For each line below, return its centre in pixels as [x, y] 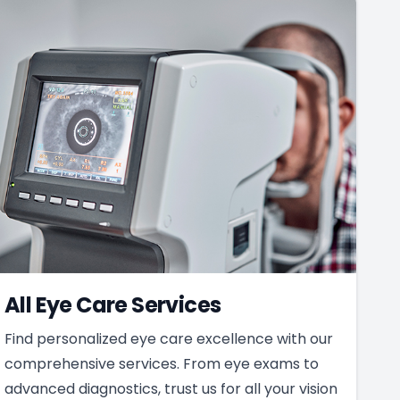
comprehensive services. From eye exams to [162, 363]
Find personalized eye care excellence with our [169, 338]
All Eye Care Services [113, 304]
